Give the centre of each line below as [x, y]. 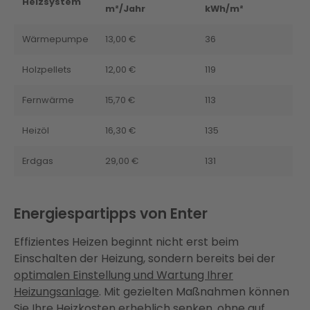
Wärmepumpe [55, 39]
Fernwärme [48, 100]
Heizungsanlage [56, 291]
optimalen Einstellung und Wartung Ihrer [124, 275]
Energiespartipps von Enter [111, 213]
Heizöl [36, 130]
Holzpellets [47, 69]
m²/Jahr [125, 8]
